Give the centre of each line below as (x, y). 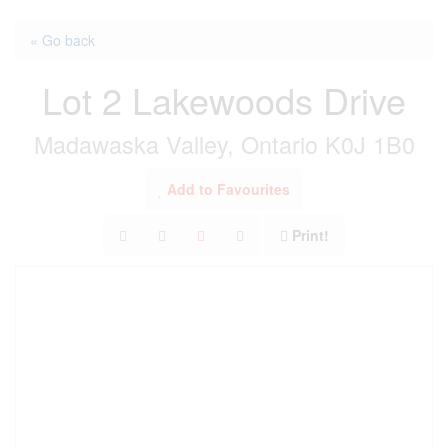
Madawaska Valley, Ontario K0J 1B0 (224, 144)
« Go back (62, 40)
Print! (310, 235)
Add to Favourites (228, 189)
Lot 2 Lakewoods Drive (224, 99)
